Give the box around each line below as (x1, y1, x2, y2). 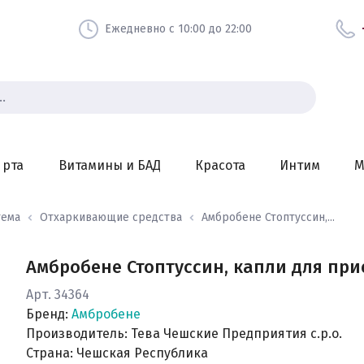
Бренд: (26, 306, 71, 322)
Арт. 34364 (26, 287, 89, 302)
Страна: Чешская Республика (26, 345, 208, 361)
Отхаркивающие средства (40, 210, 182, 224)
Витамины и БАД (58, 158, 161, 173)
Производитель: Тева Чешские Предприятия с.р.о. (26, 326, 342, 341)
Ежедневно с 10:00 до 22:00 (105, 22, 253, 36)
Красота (194, 158, 245, 173)
